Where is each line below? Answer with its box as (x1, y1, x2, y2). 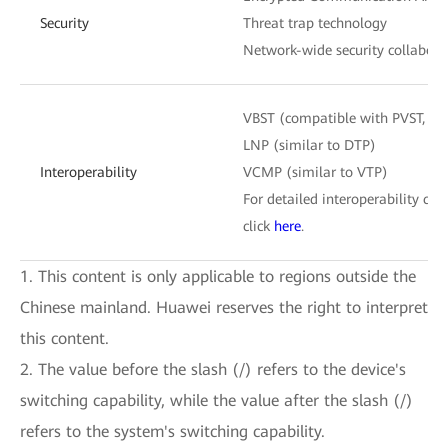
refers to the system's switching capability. (20, 421, 325, 441)
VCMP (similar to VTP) (243, 163, 388, 180)
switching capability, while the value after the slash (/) (20, 390, 413, 410)
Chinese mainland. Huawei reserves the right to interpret (20, 297, 428, 317)
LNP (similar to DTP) (243, 136, 376, 153)
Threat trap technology (243, 14, 387, 31)
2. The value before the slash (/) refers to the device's (20, 359, 406, 379)
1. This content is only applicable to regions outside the (20, 266, 416, 286)
